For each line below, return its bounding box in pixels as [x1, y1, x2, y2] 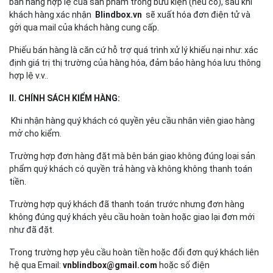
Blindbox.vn [95, 10, 144, 19]
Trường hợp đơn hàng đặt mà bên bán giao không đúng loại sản [9, 151, 255, 161]
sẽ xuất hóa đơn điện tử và [144, 10, 250, 19]
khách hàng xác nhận [9, 10, 95, 19]
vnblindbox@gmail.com [63, 260, 157, 270]
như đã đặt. [9, 225, 54, 235]
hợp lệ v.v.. [9, 71, 48, 80]
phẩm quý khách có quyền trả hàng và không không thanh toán [9, 164, 252, 174]
